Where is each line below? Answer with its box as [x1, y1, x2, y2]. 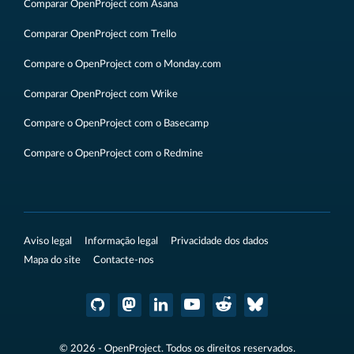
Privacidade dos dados [171, 236, 269, 246]
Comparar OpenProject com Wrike [24, 88, 178, 99]
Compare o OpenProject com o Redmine [24, 149, 203, 159]
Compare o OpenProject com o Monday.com [24, 58, 221, 69]
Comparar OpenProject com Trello [24, 29, 176, 40]
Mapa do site [24, 255, 81, 265]
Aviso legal [24, 236, 72, 246]
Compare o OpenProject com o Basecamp [24, 119, 209, 129]
